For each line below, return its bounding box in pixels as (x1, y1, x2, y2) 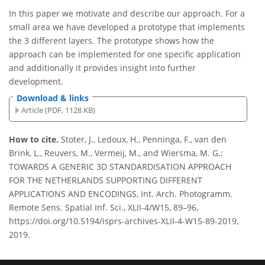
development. (9, 76, 63, 88)
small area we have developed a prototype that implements (9, 21, 245, 33)
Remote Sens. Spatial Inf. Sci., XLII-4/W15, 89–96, (9, 202, 198, 214)
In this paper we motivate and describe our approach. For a (9, 8, 245, 20)
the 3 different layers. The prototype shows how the (9, 35, 214, 47)
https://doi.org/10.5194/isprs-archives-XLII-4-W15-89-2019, (9, 215, 238, 227)
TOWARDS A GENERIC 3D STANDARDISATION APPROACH (9, 161, 231, 173)
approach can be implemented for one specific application (9, 49, 241, 60)
